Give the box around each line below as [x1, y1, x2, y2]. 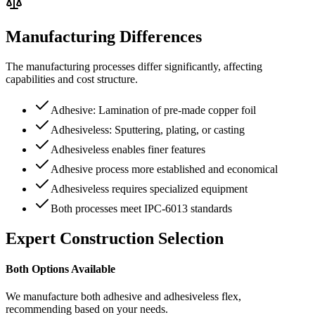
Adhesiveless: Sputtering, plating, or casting [51, 123, 245, 136]
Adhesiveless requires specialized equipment [51, 182, 247, 195]
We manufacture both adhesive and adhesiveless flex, [6, 290, 241, 303]
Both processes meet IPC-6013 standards [51, 202, 232, 214]
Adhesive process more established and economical [51, 162, 278, 175]
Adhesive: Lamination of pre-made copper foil [51, 103, 256, 116]
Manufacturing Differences [6, 27, 202, 46]
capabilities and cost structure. [6, 72, 138, 85]
